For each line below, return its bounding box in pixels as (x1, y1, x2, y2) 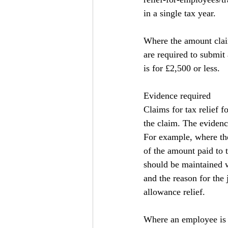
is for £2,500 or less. (144, 63, 220, 73)
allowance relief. (144, 187, 205, 197)
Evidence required (144, 91, 211, 101)
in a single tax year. (144, 8, 216, 18)
